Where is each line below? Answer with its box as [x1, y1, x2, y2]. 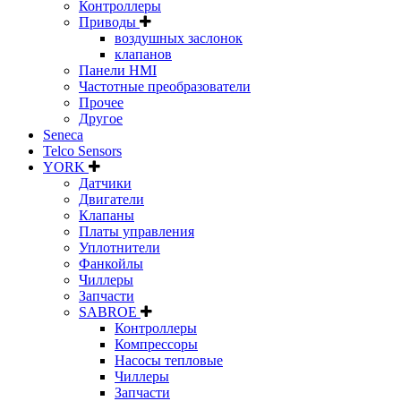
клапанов [115, 47, 172, 63]
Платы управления [79, 224, 194, 240]
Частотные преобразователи [79, 79, 251, 95]
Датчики [79, 175, 132, 192]
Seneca [43, 127, 83, 143]
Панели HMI [79, 63, 157, 79]
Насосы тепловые [115, 353, 223, 369]
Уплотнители [79, 240, 160, 256]
